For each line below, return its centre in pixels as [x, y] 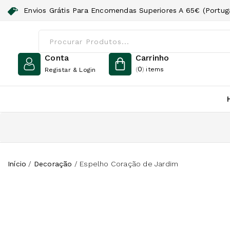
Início [17, 164]
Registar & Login [70, 70]
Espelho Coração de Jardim [129, 164]
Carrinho [152, 58]
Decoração [53, 164]
